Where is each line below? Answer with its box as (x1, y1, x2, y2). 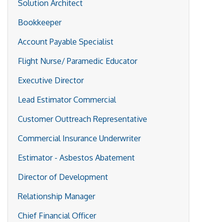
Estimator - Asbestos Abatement (18, 152, 135, 163)
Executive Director (18, 75, 84, 85)
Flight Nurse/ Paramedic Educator (18, 55, 137, 66)
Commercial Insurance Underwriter (18, 133, 141, 143)
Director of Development (18, 171, 108, 182)
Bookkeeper (18, 17, 61, 27)
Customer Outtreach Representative (18, 113, 147, 124)
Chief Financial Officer (18, 210, 96, 221)
